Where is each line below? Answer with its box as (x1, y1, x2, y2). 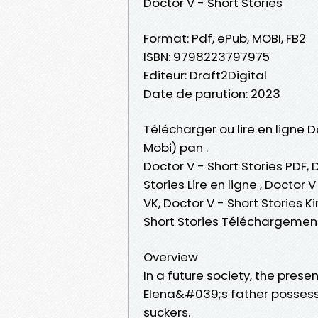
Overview (143, 248, 198, 265)
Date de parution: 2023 (143, 84, 280, 102)
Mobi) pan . (143, 138, 208, 156)
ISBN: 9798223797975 (143, 48, 270, 65)
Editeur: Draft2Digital (143, 66, 267, 84)
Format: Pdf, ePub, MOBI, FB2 (143, 29, 306, 47)
